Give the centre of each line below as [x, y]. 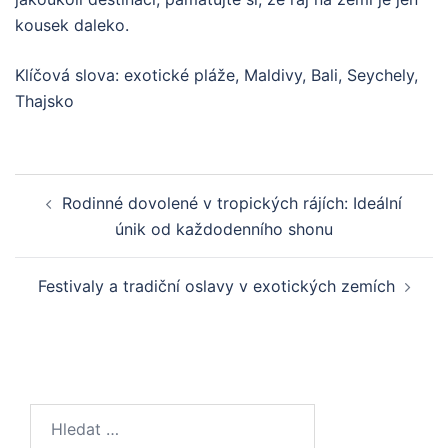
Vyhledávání [75, 415]
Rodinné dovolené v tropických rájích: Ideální [232, 202]
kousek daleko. [72, 24]
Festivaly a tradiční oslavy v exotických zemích [216, 285]
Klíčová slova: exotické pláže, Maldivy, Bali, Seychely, [216, 74]
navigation [75, 214]
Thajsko [44, 100]
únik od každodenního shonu [224, 228]
